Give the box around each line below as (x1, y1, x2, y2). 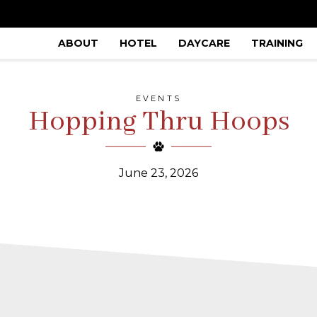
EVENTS (135, 93, 182, 103)
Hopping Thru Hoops (28, 105, 289, 139)
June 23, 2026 (119, 166, 198, 180)
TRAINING (251, 37, 303, 50)
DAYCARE (178, 37, 230, 50)
